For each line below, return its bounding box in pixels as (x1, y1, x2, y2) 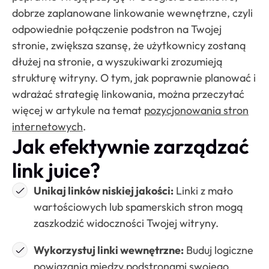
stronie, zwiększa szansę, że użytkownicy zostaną (12, 38, 246, 52)
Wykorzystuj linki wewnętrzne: (34, 243, 184, 257)
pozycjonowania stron (144, 103, 249, 117)
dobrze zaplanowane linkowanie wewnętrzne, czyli (12, 5, 253, 20)
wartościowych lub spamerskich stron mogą (34, 199, 243, 214)
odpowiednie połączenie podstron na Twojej (12, 22, 222, 36)
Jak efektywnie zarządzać (12, 133, 249, 159)
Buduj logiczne (184, 243, 253, 257)
